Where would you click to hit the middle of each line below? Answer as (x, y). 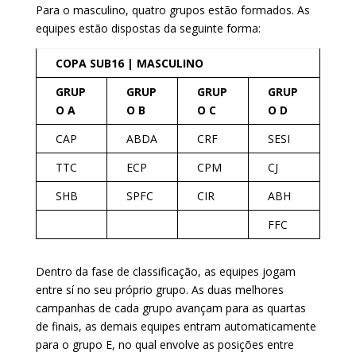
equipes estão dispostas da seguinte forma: (148, 28)
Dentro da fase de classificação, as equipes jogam (165, 271)
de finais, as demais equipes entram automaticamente (176, 326)
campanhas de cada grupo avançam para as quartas (170, 308)
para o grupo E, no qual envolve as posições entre (164, 344)
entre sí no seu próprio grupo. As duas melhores (159, 289)
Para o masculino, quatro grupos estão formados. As (172, 10)
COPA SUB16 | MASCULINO (129, 63)
